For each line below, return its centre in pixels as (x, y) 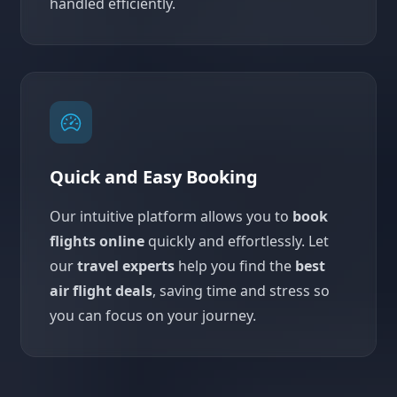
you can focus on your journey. (153, 315)
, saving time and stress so (241, 291)
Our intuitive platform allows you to (171, 216)
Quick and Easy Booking (154, 177)
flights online (97, 241)
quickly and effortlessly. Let (237, 241)
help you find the (235, 266)
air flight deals (101, 291)
